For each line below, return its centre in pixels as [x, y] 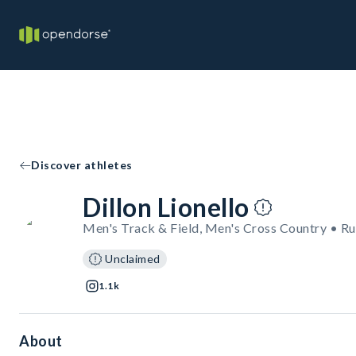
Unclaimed [133, 259]
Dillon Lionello [166, 207]
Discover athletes [82, 165]
